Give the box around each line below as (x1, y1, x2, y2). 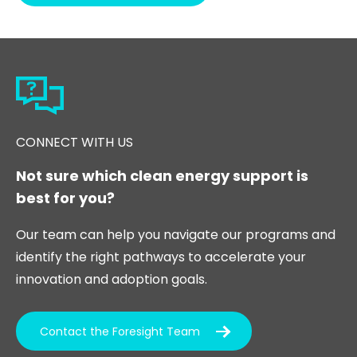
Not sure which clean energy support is (16, 166, 309, 186)
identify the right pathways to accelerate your (16, 248, 307, 267)
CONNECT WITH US (16, 133, 134, 152)
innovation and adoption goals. (16, 270, 208, 289)
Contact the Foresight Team (40, 323, 201, 339)
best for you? (16, 188, 116, 209)
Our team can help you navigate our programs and (16, 226, 336, 245)
